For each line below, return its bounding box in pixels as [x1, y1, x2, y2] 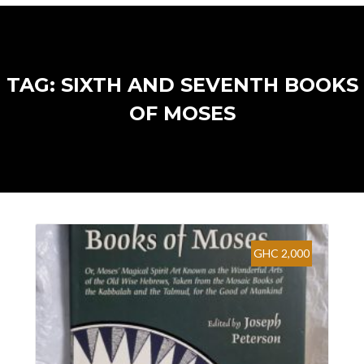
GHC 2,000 [253, 245, 310, 260]
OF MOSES [128, 102, 236, 125]
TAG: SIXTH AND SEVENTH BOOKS [6, 73, 358, 97]
